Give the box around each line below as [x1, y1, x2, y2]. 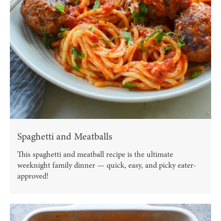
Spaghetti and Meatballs [17, 129, 112, 143]
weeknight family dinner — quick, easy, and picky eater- [17, 159, 196, 171]
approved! [17, 170, 48, 182]
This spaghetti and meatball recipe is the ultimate [17, 148, 173, 160]
